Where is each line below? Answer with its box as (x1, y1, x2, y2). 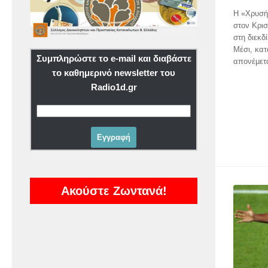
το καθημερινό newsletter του (52, 67, 175, 78)
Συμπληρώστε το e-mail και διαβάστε (36, 53, 191, 63)
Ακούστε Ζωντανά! (60, 184, 167, 197)
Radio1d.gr (90, 81, 137, 92)
